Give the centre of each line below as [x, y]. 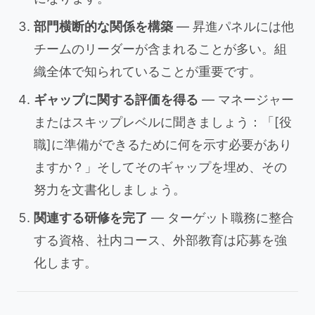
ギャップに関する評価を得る [116, 99]
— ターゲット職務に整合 [221, 218]
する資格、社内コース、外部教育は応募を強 [160, 240]
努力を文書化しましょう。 [110, 189]
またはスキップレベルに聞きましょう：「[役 [163, 122]
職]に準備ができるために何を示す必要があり [163, 144]
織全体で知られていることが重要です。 [148, 71]
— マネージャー [246, 99]
